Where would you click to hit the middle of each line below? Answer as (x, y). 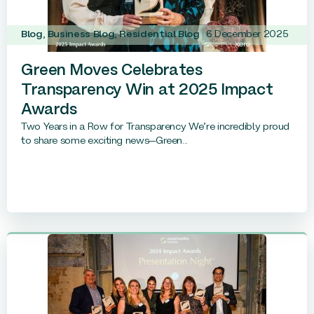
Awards (49, 110)
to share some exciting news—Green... (105, 141)
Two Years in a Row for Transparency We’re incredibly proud (156, 127)
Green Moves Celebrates (112, 71)
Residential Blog (159, 34)
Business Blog (81, 34)
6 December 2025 (247, 34)
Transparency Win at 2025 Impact (147, 90)
